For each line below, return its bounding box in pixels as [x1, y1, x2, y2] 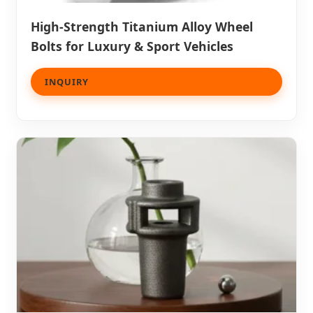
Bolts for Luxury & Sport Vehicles [31, 37, 233, 54]
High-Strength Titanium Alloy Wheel [31, 17, 253, 35]
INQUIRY [45, 75, 89, 88]
